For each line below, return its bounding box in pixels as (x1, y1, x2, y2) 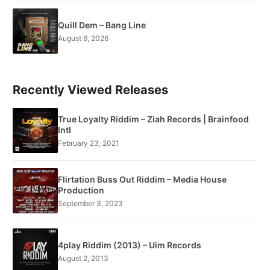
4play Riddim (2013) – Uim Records (58, 239, 201, 250)
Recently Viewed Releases (13, 83, 168, 98)
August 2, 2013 (58, 253, 108, 263)
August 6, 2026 (58, 33, 108, 43)
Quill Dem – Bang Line (58, 19, 146, 30)
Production (58, 184, 104, 195)
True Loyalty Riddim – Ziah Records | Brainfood (58, 113, 249, 124)
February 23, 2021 (58, 138, 119, 148)
